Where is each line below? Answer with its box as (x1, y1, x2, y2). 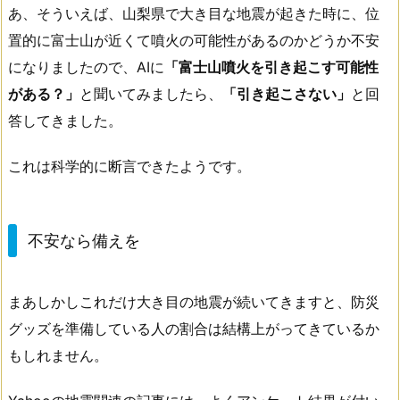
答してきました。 (8, 111, 122, 129)
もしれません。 (8, 346, 108, 365)
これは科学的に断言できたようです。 (8, 156, 251, 175)
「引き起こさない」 (222, 84, 351, 103)
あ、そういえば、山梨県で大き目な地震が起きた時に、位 (8, 4, 379, 22)
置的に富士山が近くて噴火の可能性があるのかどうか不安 (8, 30, 379, 49)
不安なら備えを (27, 230, 140, 250)
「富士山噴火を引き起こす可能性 (164, 57, 379, 76)
